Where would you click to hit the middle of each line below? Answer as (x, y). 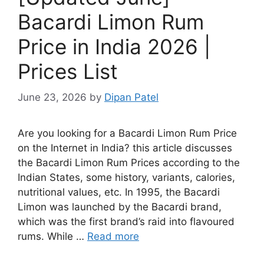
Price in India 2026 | (114, 46)
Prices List (68, 71)
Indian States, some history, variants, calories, (126, 177)
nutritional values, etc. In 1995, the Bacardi (119, 192)
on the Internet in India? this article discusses (125, 148)
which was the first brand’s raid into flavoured (126, 222)
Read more (113, 236)
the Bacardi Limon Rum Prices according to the (129, 163)
